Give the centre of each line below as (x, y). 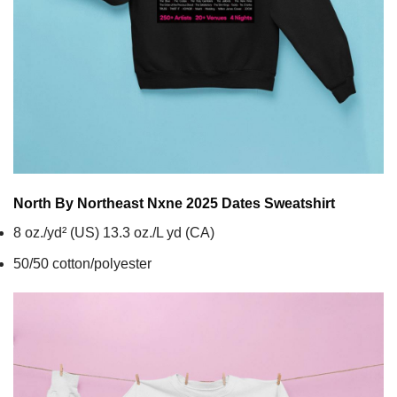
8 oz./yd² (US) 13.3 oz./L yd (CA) (114, 232)
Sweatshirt (298, 203)
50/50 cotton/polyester (82, 263)
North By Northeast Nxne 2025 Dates (137, 203)
